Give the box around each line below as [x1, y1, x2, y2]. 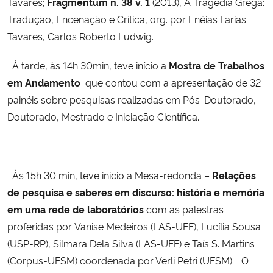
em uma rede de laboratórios [7, 202, 144, 216]
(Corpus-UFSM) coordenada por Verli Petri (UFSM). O [7, 253, 249, 267]
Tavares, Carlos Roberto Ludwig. [7, 29, 158, 43]
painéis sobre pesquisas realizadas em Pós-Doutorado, [7, 92, 256, 106]
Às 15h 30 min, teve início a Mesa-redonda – [7, 168, 210, 182]
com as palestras [144, 202, 224, 216]
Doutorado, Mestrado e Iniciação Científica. [7, 109, 204, 123]
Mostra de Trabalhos [169, 58, 264, 72]
